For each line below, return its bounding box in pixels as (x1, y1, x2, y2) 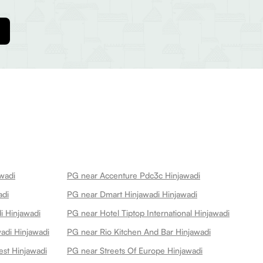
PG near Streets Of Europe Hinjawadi (67, 245, 203, 255)
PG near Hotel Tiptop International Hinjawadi (67, 208, 230, 218)
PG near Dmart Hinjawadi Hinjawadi (67, 189, 197, 199)
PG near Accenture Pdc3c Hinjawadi (67, 170, 200, 180)
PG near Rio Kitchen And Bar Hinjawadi (67, 227, 211, 237)
